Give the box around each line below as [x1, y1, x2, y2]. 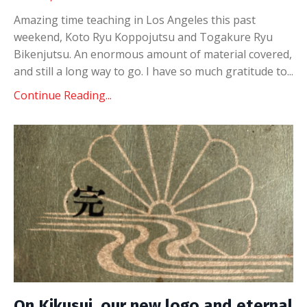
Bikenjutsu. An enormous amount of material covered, [14, 47, 292, 62]
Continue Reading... [14, 88, 112, 103]
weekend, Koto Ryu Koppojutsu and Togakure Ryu [14, 29, 273, 45]
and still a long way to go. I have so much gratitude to [14, 64, 287, 79]
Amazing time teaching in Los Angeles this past [14, 12, 256, 27]
